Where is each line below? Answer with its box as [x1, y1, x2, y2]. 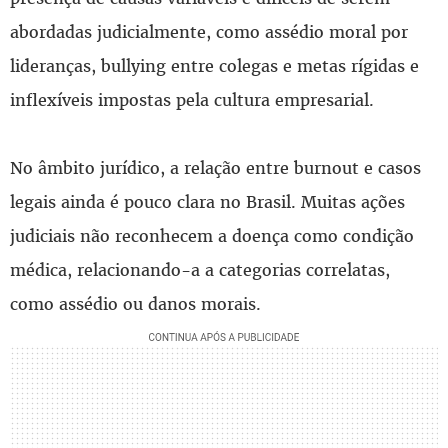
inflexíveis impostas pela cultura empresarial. [10, 88, 374, 111]
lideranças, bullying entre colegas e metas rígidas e [10, 54, 419, 77]
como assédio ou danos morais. [10, 292, 261, 315]
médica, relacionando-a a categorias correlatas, [10, 258, 390, 281]
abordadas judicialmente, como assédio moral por [10, 20, 408, 43]
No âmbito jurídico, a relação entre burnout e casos [10, 156, 421, 179]
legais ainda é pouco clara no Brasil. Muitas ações [10, 190, 405, 213]
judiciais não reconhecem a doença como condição [10, 224, 414, 247]
